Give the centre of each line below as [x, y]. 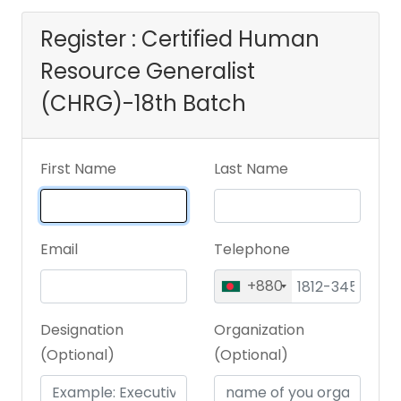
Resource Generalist [148, 72]
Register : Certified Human [180, 39]
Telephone [252, 250]
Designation [82, 330]
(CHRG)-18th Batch [143, 104]
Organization [259, 330]
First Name [78, 169]
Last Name [251, 169]
